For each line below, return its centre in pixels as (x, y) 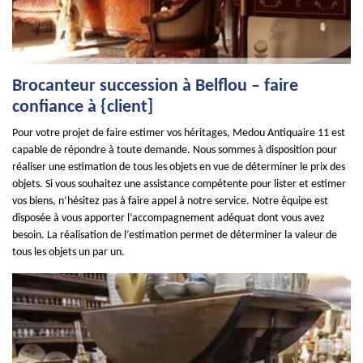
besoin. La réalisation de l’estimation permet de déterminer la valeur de (175, 235)
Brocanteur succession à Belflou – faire (155, 86)
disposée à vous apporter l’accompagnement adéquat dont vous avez (169, 218)
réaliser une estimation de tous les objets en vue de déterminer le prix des (179, 167)
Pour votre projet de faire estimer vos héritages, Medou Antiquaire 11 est (179, 133)
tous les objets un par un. (68, 252)
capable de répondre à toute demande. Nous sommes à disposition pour (175, 150)
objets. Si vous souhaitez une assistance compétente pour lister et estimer (179, 184)
